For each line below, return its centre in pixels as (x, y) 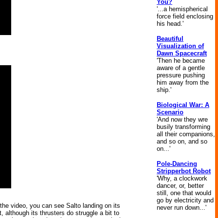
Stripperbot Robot (184, 171)
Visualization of (180, 46)
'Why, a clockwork (182, 178)
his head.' (170, 24)
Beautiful (170, 39)
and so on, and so (182, 141)
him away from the (183, 82)
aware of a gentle (181, 68)
